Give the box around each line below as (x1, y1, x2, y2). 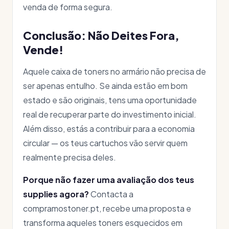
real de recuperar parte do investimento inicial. (23, 109, 196, 120)
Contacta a (89, 189, 133, 199)
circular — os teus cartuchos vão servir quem (23, 138, 188, 148)
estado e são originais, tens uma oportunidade (23, 95, 197, 105)
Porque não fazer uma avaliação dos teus (23, 174, 194, 185)
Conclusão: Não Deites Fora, (23, 29, 179, 42)
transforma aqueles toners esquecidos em (23, 217, 182, 228)
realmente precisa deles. (23, 152, 116, 163)
